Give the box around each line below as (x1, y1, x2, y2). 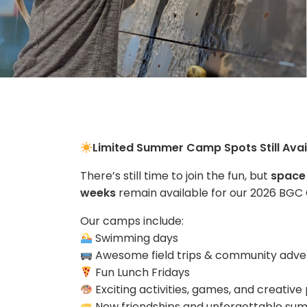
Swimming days (95, 230, 179, 246)
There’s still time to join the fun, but (80, 168, 268, 184)
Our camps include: (80, 213, 184, 229)
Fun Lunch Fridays (95, 265, 191, 280)
